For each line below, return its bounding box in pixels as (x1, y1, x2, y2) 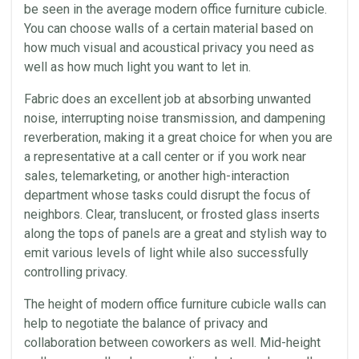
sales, (24, 168, 61, 184)
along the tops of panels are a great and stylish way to (24, 226, 327, 241)
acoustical (143, 40, 200, 55)
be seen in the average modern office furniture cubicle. (24, 2, 327, 17)
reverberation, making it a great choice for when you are (24, 130, 333, 145)
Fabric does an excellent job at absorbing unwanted (24, 91, 311, 107)
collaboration (24, 335, 96, 350)
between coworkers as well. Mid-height (96, 335, 321, 350)
